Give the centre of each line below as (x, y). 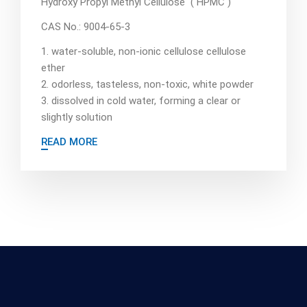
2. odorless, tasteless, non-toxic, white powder (147, 84)
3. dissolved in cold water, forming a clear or (141, 101)
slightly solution (77, 117)
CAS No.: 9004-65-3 (86, 27)
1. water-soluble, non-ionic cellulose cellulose (144, 51)
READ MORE (69, 142)
